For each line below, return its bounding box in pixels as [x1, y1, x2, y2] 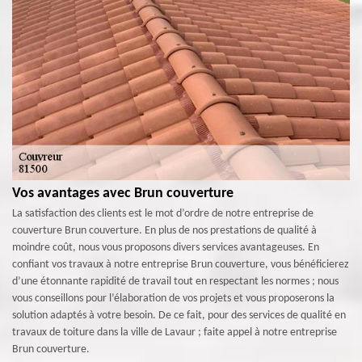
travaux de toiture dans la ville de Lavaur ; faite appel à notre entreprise [12, 326, 337, 339]
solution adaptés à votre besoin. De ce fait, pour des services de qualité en [12, 309, 346, 322]
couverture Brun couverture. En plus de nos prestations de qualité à [12, 224, 317, 237]
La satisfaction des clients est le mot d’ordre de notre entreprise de [12, 207, 314, 220]
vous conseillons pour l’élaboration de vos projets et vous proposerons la [12, 292, 335, 305]
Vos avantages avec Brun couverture [12, 185, 234, 201]
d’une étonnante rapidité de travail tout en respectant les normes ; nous [12, 275, 339, 288]
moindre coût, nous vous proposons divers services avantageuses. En [12, 241, 319, 254]
